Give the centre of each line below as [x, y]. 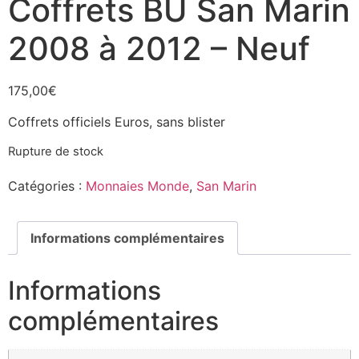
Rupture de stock [56, 152]
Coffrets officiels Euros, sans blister [117, 121]
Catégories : [47, 186]
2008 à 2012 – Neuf [159, 49]
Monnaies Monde [137, 186]
